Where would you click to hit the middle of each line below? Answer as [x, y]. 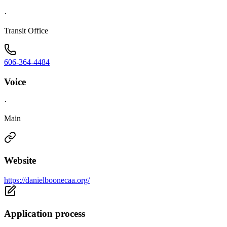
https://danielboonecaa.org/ [47, 180]
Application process [45, 214]
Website [20, 161]
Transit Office [26, 30]
